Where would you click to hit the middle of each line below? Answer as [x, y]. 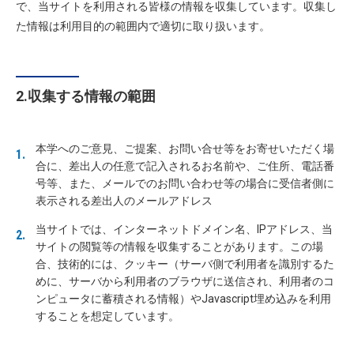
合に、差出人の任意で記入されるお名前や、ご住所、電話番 [185, 166]
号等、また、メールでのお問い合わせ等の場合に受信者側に [185, 183]
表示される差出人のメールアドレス [124, 201]
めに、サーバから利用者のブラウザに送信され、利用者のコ [185, 281]
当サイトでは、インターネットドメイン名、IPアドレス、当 [184, 229]
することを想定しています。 [107, 316]
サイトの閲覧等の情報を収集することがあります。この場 [179, 247]
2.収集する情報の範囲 [86, 96]
